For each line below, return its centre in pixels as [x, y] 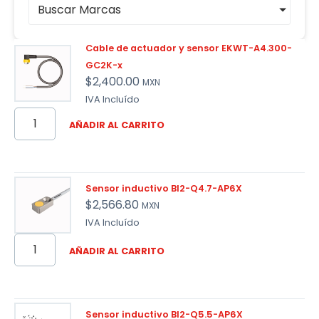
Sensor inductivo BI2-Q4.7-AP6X [164, 189]
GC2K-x [104, 66]
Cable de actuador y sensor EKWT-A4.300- [189, 48]
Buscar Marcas [79, 10]
